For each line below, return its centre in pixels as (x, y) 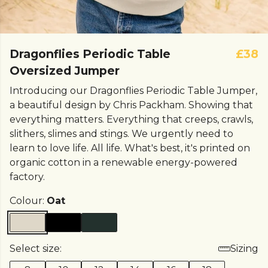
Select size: (36, 249)
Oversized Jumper (65, 71)
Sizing (244, 249)
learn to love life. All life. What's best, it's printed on (130, 148)
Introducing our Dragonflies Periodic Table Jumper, (133, 91)
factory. (27, 177)
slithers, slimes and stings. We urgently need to (121, 134)
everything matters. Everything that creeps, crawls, (131, 119)
